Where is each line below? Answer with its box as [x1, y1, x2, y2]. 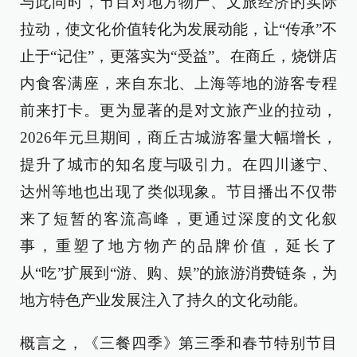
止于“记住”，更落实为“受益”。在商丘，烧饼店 [20, 48, 337, 65]
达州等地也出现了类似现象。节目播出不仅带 [20, 183, 337, 200]
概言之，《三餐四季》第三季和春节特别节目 [20, 335, 337, 351]
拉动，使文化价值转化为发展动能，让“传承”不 [20, 21, 337, 37]
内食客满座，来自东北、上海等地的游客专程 [20, 75, 337, 92]
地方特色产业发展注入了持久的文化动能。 [20, 292, 308, 308]
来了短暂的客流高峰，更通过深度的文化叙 [20, 210, 337, 227]
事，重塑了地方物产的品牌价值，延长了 [20, 237, 337, 254]
